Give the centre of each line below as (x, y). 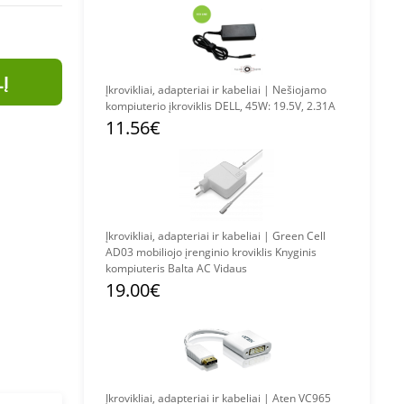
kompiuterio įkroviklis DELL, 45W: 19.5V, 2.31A (220, 106)
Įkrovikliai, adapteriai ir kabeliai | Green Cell (189, 236)
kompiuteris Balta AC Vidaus (176, 268)
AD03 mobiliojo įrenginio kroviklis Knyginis (211, 252)
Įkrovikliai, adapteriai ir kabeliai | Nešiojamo (189, 90)
